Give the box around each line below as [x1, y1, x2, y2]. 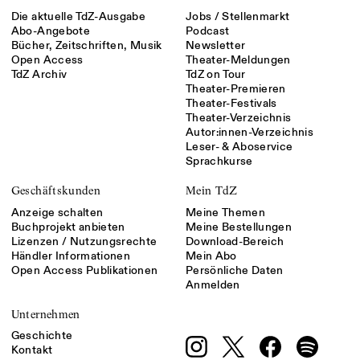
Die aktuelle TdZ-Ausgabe [10, 10, 146, 24]
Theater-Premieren [185, 82, 286, 96]
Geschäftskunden [10, 183, 101, 198]
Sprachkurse [185, 154, 253, 169]
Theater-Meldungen [185, 53, 291, 67]
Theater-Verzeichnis [185, 111, 292, 125]
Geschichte [10, 329, 73, 343]
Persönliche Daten [185, 263, 284, 277]
